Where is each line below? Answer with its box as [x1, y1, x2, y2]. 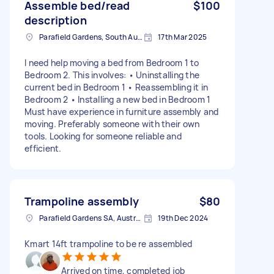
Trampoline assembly [24, 193, 139, 209]
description [24, 12, 87, 28]
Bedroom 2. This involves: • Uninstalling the [24, 68, 199, 81]
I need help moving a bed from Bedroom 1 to [24, 56, 199, 68]
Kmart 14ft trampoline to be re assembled [24, 237, 192, 250]
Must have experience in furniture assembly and [24, 105, 219, 117]
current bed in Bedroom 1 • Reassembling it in [24, 81, 209, 93]
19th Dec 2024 [158, 212, 209, 223]
